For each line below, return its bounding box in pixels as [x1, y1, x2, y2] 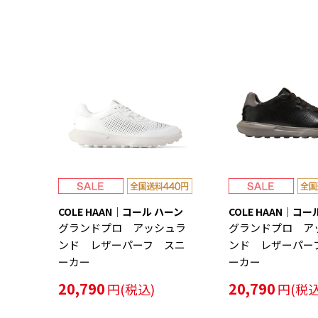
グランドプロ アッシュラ [58, 220, 186, 236]
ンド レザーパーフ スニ [58, 237, 185, 253]
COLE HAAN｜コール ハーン [58, 204, 183, 219]
